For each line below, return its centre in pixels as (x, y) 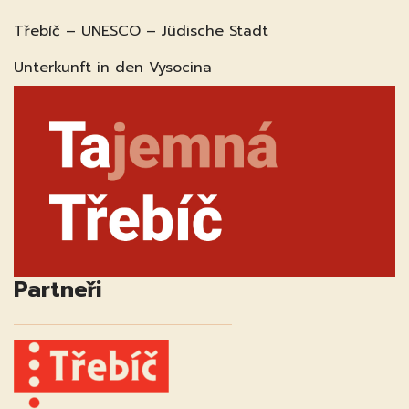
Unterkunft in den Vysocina (113, 67)
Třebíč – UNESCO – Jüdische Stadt (141, 31)
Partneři (58, 289)
